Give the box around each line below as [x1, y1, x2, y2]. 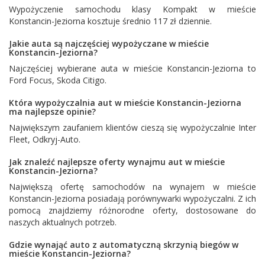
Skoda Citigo [57, 74, 105, 86]
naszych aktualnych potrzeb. [9, 216, 117, 228]
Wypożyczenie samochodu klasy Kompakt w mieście [9, 3, 256, 15]
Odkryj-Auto [33, 133, 79, 145]
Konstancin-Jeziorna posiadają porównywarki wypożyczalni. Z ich [9, 192, 256, 204]
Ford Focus [9, 74, 52, 86]
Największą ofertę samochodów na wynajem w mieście [9, 180, 256, 192]
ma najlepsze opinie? [9, 105, 96, 117]
